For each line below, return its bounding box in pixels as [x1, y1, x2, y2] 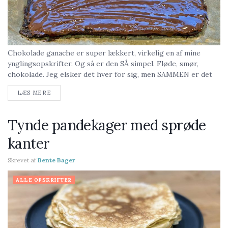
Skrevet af [8, 156, 36, 164]
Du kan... [67, 80, 98, 90]
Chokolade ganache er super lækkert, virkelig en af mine [8, 48, 201, 58]
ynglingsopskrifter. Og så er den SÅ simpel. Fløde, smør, [8, 59, 198, 68]
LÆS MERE [17, 89, 51, 96]
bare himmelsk [8, 80, 60, 90]
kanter [8, 134, 50, 153]
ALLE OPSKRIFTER [16, 177, 72, 183]
